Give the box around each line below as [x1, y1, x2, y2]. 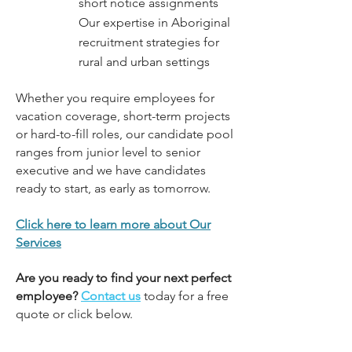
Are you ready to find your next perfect [16, 270, 231, 285]
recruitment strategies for [79, 35, 219, 49]
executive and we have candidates [16, 163, 206, 178]
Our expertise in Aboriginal [79, 15, 230, 30]
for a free [175, 288, 229, 303]
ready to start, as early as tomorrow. [16, 181, 211, 196]
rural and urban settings [79, 54, 210, 69]
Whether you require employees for [16, 90, 214, 105]
